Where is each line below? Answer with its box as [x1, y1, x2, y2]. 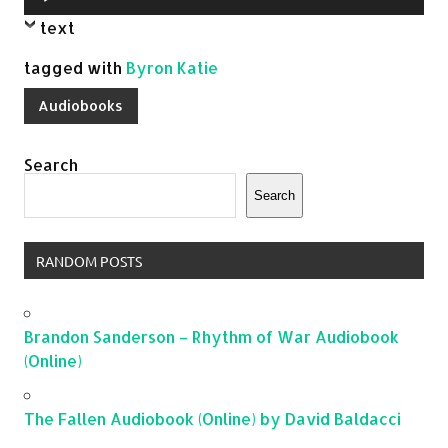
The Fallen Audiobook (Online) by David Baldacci [24, 407, 401, 429]
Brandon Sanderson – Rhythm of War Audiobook [24, 325, 399, 347]
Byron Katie [126, 57, 218, 79]
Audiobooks [38, 95, 124, 115]
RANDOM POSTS [35, 251, 142, 270]
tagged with [24, 57, 126, 79]
